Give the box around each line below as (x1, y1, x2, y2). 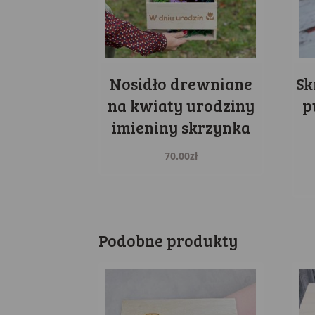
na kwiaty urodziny (107, 95, 255, 117)
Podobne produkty (98, 229, 238, 251)
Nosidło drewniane (109, 73, 252, 95)
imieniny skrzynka (111, 117, 250, 139)
